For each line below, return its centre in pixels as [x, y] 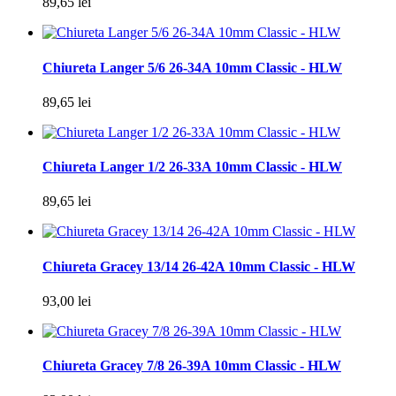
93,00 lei [67, 301]
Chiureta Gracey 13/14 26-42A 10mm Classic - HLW [199, 266]
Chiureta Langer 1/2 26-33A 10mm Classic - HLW [192, 167]
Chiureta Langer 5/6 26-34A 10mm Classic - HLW [192, 67]
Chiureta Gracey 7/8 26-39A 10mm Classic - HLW [192, 366]
